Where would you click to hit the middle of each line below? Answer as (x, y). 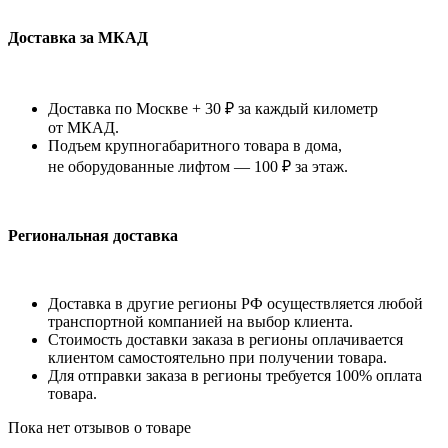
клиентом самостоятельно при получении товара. (217, 358)
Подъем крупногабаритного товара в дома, (195, 146)
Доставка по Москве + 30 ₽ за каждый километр (213, 109)
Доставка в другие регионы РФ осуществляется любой (235, 304)
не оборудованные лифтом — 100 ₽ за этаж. (198, 167)
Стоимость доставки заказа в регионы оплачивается (225, 340)
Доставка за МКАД (78, 38)
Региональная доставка (93, 236)
